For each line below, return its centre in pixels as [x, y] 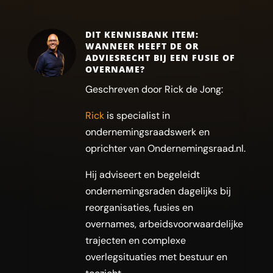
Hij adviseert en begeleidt [142, 175]
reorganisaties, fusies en [139, 207]
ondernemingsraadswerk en [147, 132]
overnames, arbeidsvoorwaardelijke [164, 224]
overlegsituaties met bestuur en [156, 257]
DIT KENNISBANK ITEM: [142, 34]
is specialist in [137, 115]
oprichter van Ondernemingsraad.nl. [165, 148]
